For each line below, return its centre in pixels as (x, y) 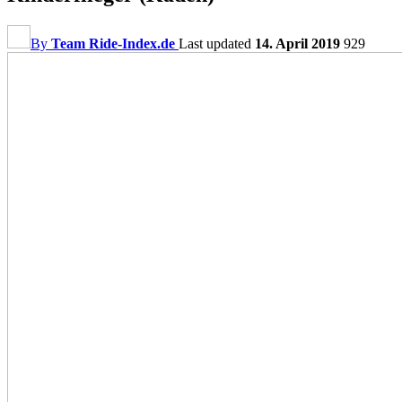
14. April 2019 (297, 43)
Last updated (217, 43)
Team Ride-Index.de (113, 43)
